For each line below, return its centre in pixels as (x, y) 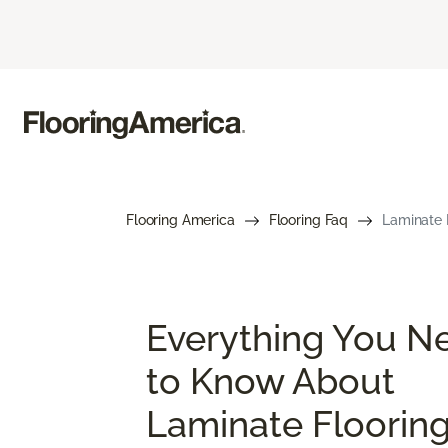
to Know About (270, 380)
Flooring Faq (308, 219)
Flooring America (180, 219)
